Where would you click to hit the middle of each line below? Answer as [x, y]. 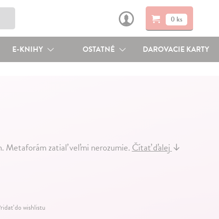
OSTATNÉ [100, 49]
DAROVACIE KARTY [176, 49]
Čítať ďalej [152, 147]
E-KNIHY [28, 49]
